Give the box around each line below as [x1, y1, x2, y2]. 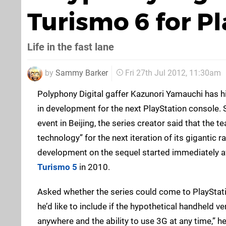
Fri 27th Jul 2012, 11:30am [125, 68, 221, 78]
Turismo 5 [37, 161, 77, 172]
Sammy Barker [55, 68, 108, 78]
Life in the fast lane [27, 41, 114, 53]
